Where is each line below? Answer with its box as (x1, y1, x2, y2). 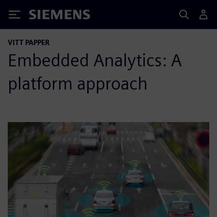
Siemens (29, 11, 61, 21)
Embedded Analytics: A (8, 49, 182, 71)
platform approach (8, 73, 148, 94)
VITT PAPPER (8, 38, 49, 46)
